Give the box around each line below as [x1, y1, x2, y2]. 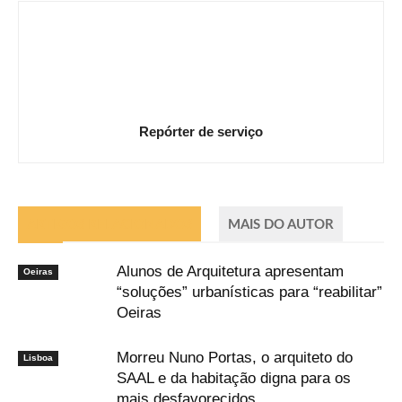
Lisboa [23, 353, 53, 363]
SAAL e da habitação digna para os [117, 370, 351, 388]
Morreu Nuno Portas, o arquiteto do [117, 349, 353, 367]
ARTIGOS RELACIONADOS [27, 218, 192, 232]
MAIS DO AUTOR [228, 218, 334, 232]
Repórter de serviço [139, 124, 263, 140]
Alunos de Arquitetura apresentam [117, 263, 344, 281]
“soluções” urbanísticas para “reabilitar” [117, 284, 382, 301]
